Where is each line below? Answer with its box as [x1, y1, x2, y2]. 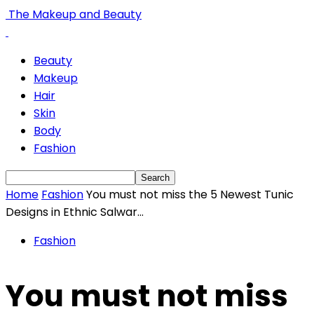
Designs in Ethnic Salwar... [6, 204, 144, 220]
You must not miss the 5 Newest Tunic [86, 186, 294, 203]
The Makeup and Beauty [8, 6, 142, 22]
